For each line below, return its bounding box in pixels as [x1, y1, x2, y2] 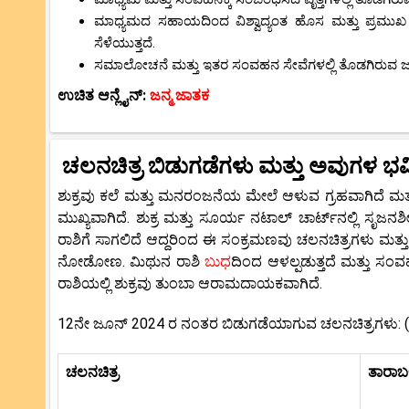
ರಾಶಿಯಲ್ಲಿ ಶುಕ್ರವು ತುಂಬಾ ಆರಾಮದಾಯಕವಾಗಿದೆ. [58, 274, 322, 292]
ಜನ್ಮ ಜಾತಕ [150, 86, 209, 104]
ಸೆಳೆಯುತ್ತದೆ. [94, 34, 155, 51]
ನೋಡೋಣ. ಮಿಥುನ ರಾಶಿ [58, 252, 205, 270]
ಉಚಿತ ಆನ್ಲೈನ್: [58, 86, 150, 104]
